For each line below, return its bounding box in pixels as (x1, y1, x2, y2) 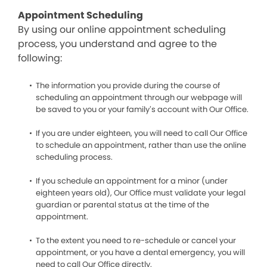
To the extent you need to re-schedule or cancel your (36, 235, 236, 246)
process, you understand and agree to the (18, 37, 217, 51)
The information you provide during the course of (36, 80, 220, 91)
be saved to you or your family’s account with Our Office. (36, 104, 249, 115)
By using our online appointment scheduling (18, 23, 226, 36)
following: (18, 51, 62, 65)
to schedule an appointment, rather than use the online (36, 139, 246, 151)
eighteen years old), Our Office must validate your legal (36, 187, 246, 198)
